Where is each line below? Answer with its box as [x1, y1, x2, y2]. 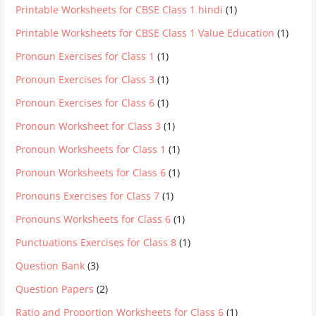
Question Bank [16, 258, 85, 272]
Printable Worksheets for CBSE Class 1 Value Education [16, 25, 275, 39]
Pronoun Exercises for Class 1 [16, 49, 155, 63]
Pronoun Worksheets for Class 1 [16, 142, 166, 156]
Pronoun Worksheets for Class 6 [16, 165, 166, 179]
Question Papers [16, 281, 95, 296]
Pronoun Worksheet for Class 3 [16, 119, 162, 133]
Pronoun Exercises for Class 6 [16, 95, 155, 109]
